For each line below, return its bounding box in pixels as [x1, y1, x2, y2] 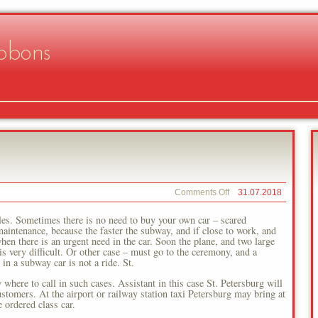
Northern [228, 196, 268, 208]
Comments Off [174, 187, 229, 197]
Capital [228, 206, 260, 218]
